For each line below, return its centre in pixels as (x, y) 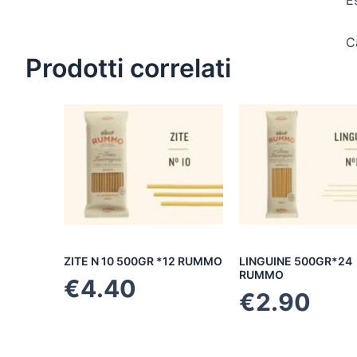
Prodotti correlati (128, 69)
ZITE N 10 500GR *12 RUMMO (143, 261)
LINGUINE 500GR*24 (296, 261)
